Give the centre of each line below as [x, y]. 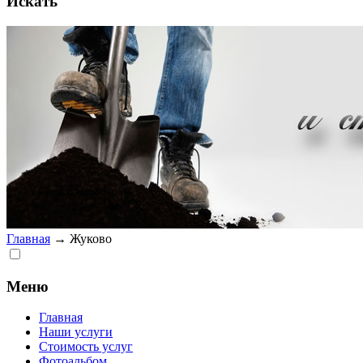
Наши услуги [76, 332]
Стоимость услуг [86, 347]
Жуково [91, 238]
